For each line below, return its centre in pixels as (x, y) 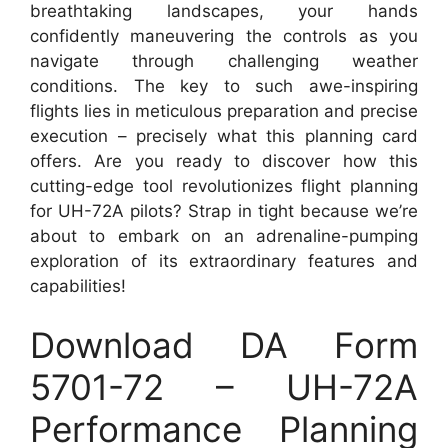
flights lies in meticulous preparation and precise (224, 110)
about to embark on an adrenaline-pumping (224, 235)
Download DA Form (224, 345)
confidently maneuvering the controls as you (224, 35)
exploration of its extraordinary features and (224, 260)
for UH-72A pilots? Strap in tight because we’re (224, 210)
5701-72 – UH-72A (224, 387)
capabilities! (78, 285)
